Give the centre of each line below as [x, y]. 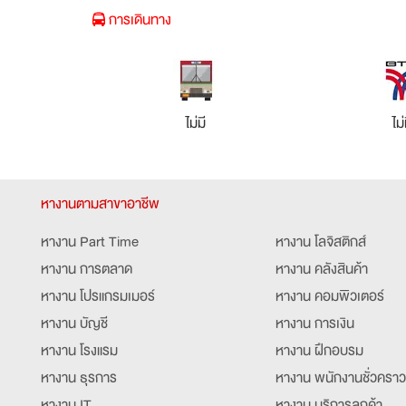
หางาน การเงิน [314, 323]
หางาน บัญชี [74, 323]
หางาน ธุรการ [79, 377]
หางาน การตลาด [87, 269]
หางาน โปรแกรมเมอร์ [98, 296]
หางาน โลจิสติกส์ [320, 242]
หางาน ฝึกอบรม [319, 350]
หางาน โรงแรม [79, 350]
